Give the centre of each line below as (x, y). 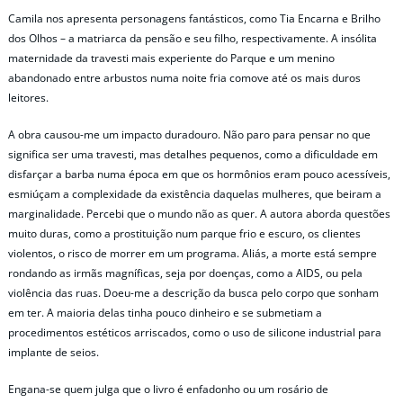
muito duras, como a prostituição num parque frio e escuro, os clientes (184, 234)
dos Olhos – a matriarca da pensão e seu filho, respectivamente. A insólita (193, 38)
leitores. (28, 97)
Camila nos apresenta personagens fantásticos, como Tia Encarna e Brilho (194, 18)
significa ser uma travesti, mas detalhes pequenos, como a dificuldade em (193, 155)
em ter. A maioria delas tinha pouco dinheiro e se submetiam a (165, 313)
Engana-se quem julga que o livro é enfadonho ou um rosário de (168, 390)
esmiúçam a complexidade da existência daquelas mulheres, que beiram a (195, 194)
